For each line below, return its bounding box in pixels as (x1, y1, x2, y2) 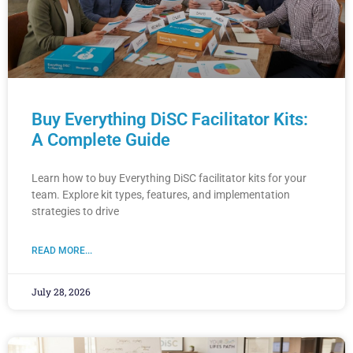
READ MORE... (32, 245, 92, 257)
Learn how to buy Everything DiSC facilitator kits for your (32, 172, 307, 185)
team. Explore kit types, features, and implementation (32, 188, 290, 202)
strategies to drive (32, 205, 119, 218)
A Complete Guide (32, 130, 170, 150)
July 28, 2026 (32, 285, 91, 299)
